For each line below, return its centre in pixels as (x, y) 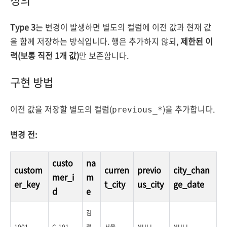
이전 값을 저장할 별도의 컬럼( (61, 109)
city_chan (192, 170)
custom (28, 170)
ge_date (189, 184)
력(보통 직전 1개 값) (45, 55)
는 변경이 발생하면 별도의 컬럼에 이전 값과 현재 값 (123, 27)
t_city (115, 184)
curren (117, 170)
